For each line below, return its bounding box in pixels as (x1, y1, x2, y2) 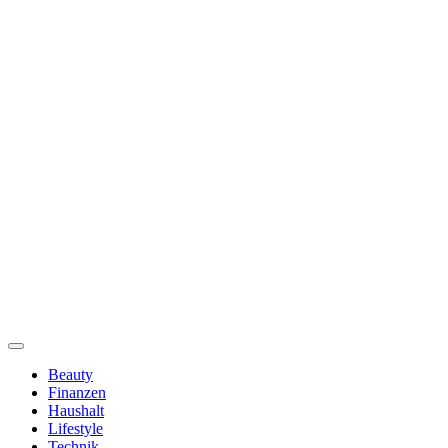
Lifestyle (48, 419, 103, 437)
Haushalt (48, 401, 104, 419)
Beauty (48, 365, 93, 383)
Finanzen (48, 383, 106, 401)
